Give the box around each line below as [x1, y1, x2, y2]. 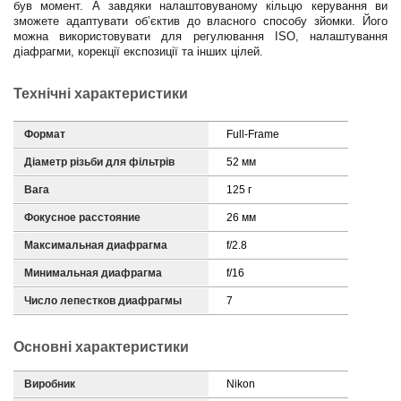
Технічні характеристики [13, 86, 188, 101]
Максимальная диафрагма [24, 239, 167, 252]
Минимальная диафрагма [24, 267, 162, 279]
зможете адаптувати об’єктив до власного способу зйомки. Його [13, 14, 388, 28]
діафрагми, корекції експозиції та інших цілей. [13, 45, 263, 58]
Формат [24, 128, 65, 141]
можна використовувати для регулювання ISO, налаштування [13, 30, 388, 43]
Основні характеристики [13, 339, 189, 354]
